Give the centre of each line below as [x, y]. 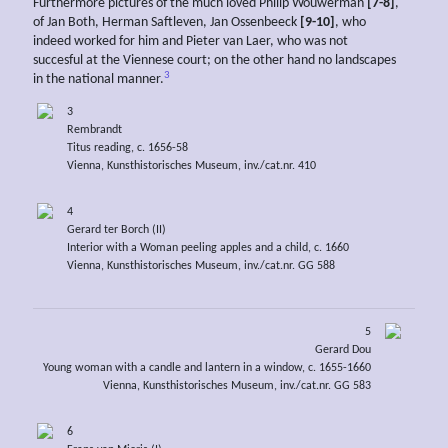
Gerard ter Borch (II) [116, 229]
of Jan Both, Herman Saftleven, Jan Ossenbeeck [166, 23]
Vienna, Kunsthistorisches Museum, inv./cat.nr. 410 [191, 165]
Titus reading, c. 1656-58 [127, 147]
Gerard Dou [343, 350]
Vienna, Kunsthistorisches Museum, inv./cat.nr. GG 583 [237, 386]
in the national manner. [98, 80]
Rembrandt [94, 129]
